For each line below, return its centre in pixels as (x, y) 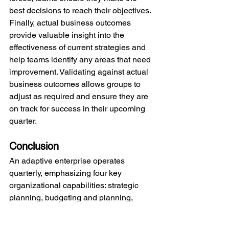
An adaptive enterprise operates (68, 161)
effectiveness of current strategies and (78, 48)
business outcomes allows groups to (76, 84)
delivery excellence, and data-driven (76, 210)
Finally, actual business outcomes (71, 23)
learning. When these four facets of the (79, 222)
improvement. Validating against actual (80, 72)
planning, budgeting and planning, (72, 198)
